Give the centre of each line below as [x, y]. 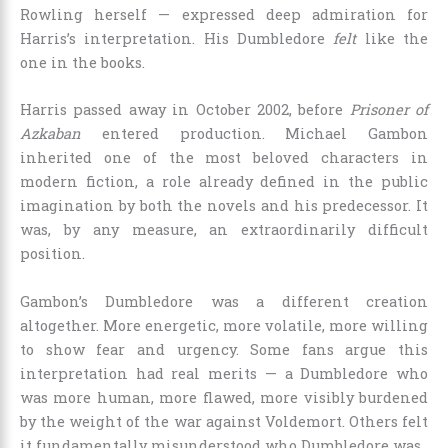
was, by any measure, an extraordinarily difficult [224, 230]
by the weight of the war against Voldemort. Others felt [224, 421]
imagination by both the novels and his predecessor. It [224, 206]
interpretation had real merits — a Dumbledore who [224, 373]
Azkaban [50, 134]
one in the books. [82, 62]
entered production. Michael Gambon [254, 134]
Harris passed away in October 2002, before [185, 110]
